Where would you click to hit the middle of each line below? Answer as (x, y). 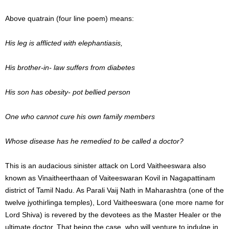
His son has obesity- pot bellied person (68, 92)
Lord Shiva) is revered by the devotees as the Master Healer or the (113, 214)
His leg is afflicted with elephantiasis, (64, 43)
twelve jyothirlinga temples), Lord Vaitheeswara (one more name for (114, 202)
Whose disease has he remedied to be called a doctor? (94, 141)
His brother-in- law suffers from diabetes (70, 67)
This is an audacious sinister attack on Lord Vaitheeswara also (106, 165)
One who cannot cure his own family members (80, 116)
